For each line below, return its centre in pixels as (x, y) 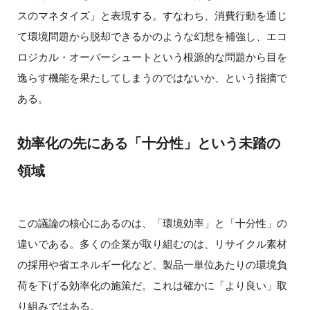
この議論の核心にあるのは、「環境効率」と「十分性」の (152, 222)
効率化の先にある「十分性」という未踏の (148, 143)
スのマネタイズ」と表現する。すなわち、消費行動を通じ (152, 15)
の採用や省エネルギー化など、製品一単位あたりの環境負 (152, 264)
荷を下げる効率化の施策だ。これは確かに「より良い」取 (152, 285)
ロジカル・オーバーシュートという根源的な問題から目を (152, 56)
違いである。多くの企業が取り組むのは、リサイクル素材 (152, 243)
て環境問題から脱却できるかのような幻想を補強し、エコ (152, 36)
